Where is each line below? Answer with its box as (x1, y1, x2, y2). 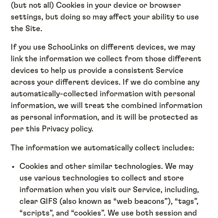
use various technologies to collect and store (19, 174, 184, 182)
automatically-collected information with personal (11, 90, 196, 98)
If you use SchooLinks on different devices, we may (11, 43, 196, 52)
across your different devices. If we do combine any (11, 78, 200, 87)
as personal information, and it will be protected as (11, 113, 199, 122)
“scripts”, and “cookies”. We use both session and (19, 209, 198, 217)
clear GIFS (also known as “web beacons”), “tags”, (19, 197, 199, 205)
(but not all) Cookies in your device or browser (11, 1, 182, 9)
